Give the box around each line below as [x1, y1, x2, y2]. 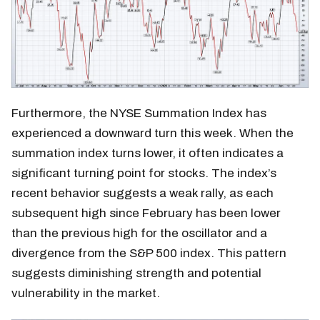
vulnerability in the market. [11, 286, 160, 300]
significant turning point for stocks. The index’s [11, 166, 276, 180]
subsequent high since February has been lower [11, 206, 281, 220]
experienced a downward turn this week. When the [11, 126, 294, 140]
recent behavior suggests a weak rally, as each [11, 186, 274, 200]
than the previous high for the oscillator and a [11, 226, 267, 240]
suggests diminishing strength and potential [11, 266, 261, 280]
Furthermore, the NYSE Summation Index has [11, 106, 266, 120]
